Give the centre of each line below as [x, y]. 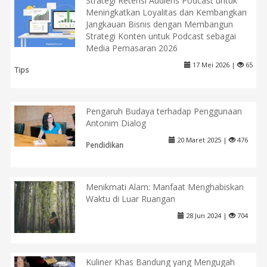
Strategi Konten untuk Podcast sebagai [161, 36]
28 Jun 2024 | [206, 215]
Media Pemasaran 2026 [132, 48]
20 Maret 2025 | [202, 139]
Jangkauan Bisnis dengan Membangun [160, 24]
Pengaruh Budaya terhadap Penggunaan [164, 111]
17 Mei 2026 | [214, 65]
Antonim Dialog [116, 123]
